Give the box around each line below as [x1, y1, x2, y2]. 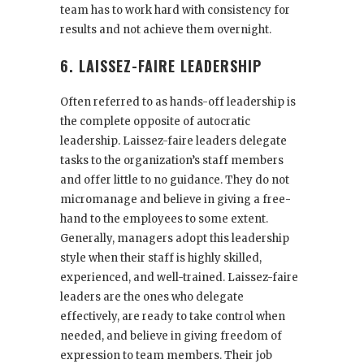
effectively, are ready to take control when [60, 310, 285, 323]
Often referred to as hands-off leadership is [60, 95, 296, 109]
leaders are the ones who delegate [60, 290, 244, 304]
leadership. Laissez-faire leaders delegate [60, 134, 287, 148]
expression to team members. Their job [60, 349, 272, 362]
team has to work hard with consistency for [60, 3, 290, 17]
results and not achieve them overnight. [60, 23, 274, 37]
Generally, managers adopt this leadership [60, 232, 289, 245]
